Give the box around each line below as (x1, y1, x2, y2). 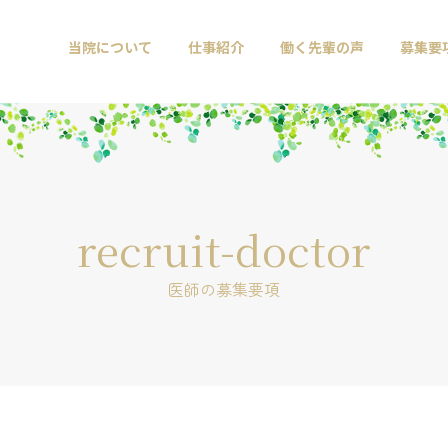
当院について (68, 37, 152, 57)
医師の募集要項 (168, 276, 280, 301)
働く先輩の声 (280, 37, 364, 57)
